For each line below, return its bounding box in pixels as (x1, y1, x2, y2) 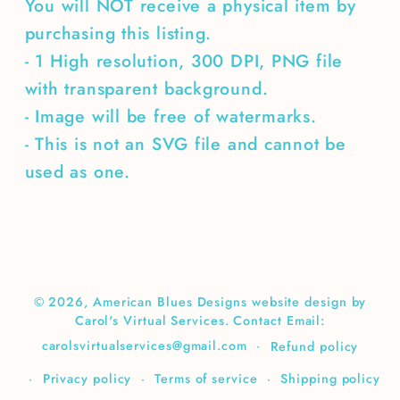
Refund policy (270, 337, 359, 355)
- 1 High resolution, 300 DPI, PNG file (24, 48, 344, 74)
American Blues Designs (92, 293, 247, 312)
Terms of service (154, 370, 258, 388)
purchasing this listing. (24, 21, 212, 46)
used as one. (24, 159, 130, 185)
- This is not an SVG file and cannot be (24, 131, 346, 157)
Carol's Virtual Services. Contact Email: (74, 312, 326, 330)
